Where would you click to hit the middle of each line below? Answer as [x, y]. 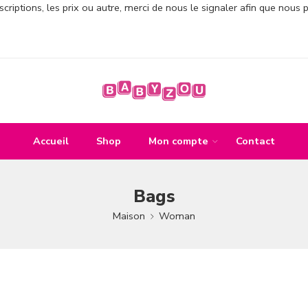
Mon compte [178, 141]
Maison [129, 216]
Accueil [51, 141]
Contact [255, 141]
